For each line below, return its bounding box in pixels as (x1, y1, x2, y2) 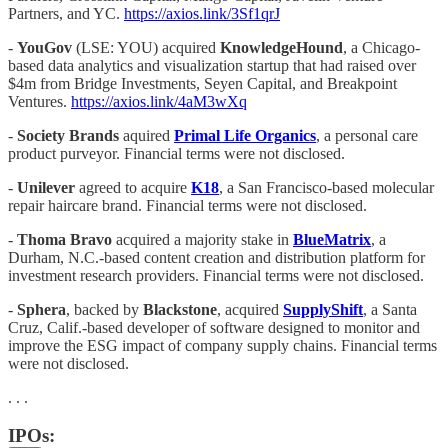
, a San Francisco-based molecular (219, 178, 434, 196)
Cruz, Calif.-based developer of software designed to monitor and (8, 318, 420, 336)
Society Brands (17, 126, 119, 144)
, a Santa (363, 300, 417, 318)
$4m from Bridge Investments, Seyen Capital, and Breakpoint (8, 74, 397, 92)
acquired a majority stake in (116, 230, 293, 248)
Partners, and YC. (8, 4, 124, 22)
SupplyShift (283, 300, 363, 318)
